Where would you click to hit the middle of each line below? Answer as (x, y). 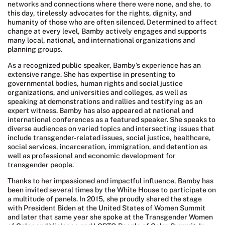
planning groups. (35, 49)
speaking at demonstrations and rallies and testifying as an (105, 102)
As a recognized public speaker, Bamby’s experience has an (104, 66)
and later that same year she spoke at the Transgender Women (110, 217)
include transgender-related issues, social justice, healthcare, (109, 138)
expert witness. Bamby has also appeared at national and (100, 111)
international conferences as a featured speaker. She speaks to (111, 120)
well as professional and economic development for (92, 156)
